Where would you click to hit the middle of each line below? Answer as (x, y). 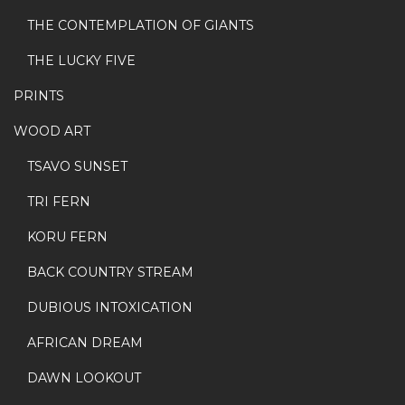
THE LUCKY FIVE (81, 61)
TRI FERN (59, 202)
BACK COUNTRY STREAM (110, 273)
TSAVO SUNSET (77, 167)
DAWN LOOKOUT (84, 378)
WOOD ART (52, 132)
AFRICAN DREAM (85, 343)
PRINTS (39, 96)
